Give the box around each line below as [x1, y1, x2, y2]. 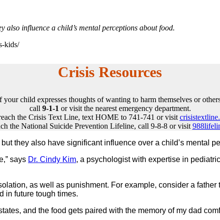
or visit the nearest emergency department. [58, 104, 191, 112]
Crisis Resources [58, 63, 162, 80]
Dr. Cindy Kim [28, 155, 76, 164]
